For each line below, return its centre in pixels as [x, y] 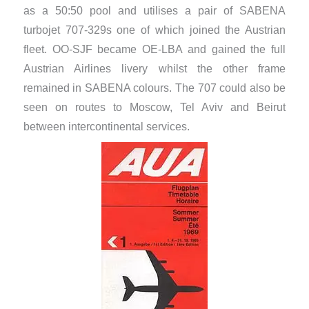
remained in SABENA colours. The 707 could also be [154, 88]
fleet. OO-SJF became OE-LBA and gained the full [154, 50]
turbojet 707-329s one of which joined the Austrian [154, 30]
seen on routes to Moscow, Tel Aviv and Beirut [154, 108]
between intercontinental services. [106, 127]
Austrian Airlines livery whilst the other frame [154, 69]
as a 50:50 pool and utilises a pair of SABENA [154, 11]
